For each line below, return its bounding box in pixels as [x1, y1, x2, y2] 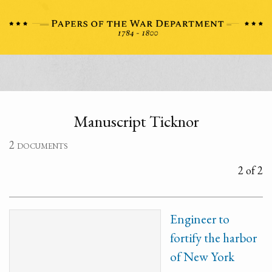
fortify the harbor [170, 229, 257, 246]
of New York [170, 248, 234, 265]
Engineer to [170, 211, 229, 227]
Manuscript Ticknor [73, 110, 199, 132]
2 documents [9, 138, 68, 152]
